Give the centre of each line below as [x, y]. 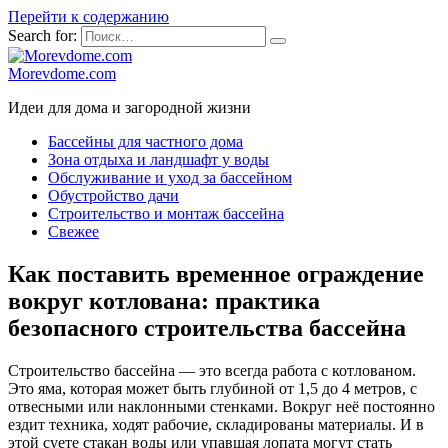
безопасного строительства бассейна [207, 327]
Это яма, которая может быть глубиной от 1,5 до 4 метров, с [212, 388]
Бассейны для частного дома [145, 141]
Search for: [42, 35]
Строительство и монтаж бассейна [166, 213]
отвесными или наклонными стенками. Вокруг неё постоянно [221, 406]
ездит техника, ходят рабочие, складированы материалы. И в [216, 424]
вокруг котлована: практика [164, 300]
